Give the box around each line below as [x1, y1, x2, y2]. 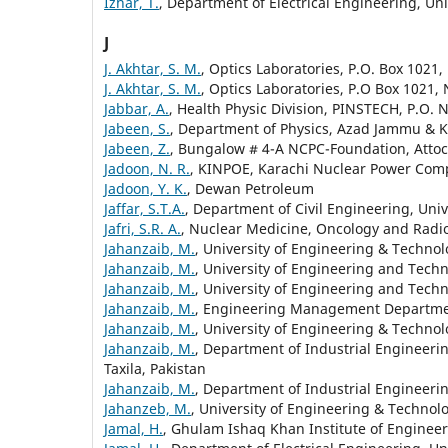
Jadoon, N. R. [104, 158, 190, 178]
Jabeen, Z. [104, 138, 170, 158]
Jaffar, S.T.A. [104, 198, 185, 218]
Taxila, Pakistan [104, 358, 206, 378]
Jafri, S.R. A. [104, 218, 181, 238]
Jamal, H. [104, 418, 163, 438]
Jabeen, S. [104, 118, 170, 138]
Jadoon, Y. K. [104, 178, 187, 198]
